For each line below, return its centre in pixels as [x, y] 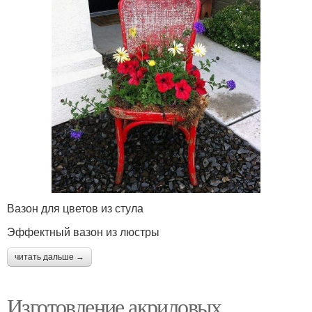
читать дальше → [49, 257]
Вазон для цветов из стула [75, 208]
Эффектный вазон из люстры [83, 231]
